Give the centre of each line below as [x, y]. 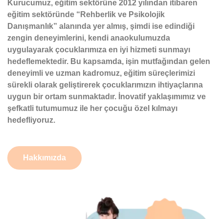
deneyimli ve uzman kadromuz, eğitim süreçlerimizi [101, 73]
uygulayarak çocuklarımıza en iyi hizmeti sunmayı [99, 49]
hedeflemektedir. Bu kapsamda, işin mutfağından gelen [109, 61]
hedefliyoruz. [31, 120]
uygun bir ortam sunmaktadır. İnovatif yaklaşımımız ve [107, 96]
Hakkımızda [44, 157]
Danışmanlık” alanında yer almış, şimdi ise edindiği [101, 26]
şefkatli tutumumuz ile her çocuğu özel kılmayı [92, 108]
